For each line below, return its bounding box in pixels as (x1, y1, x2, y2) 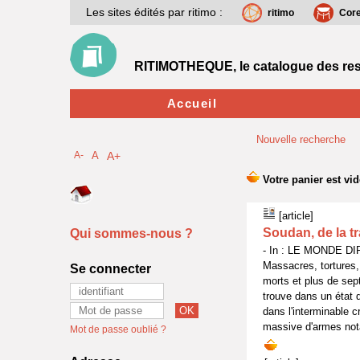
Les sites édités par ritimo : (86, 6, 223, 18)
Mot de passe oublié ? (70, 324, 166, 335)
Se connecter (70, 262, 151, 276)
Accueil (166, 96, 218, 110)
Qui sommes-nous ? (70, 227, 193, 240)
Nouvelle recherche (256, 133, 346, 145)
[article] (276, 210, 313, 222)
